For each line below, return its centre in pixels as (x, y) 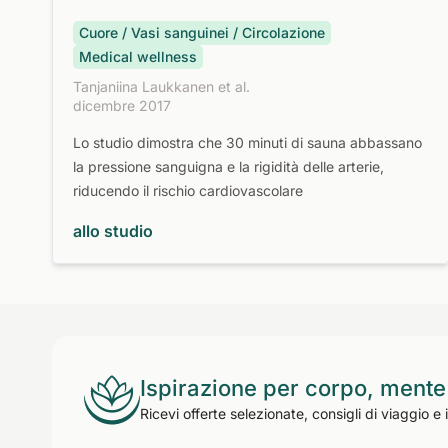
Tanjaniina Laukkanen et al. (161, 86)
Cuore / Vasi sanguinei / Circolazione (202, 32)
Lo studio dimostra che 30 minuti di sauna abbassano (247, 142)
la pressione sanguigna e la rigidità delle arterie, (228, 166)
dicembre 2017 (122, 105)
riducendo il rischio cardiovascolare (188, 190)
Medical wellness (138, 56)
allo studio (113, 231)
